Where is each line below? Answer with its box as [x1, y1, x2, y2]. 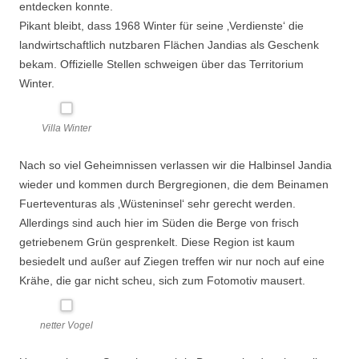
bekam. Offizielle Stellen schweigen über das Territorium [19, 58, 304, 71]
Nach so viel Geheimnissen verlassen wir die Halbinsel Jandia [19, 159, 332, 171]
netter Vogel [40, 320, 94, 331]
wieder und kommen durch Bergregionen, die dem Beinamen [19, 178, 329, 191]
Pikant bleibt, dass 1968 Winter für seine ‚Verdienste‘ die [19, 19, 304, 32]
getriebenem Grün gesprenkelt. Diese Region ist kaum [19, 236, 295, 248]
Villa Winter [42, 123, 92, 134]
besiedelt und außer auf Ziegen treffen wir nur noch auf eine [19, 255, 325, 268]
